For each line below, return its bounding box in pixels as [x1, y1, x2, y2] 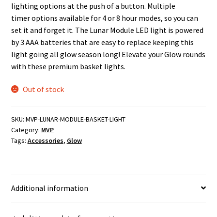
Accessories [27, 136, 63, 145]
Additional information [11, 183, 88, 193]
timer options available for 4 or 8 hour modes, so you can [11, 13, 198, 23]
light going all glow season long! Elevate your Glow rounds [11, 49, 205, 59]
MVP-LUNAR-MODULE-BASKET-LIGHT [25, 114, 125, 124]
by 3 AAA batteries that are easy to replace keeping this [11, 37, 194, 47]
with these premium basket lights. [11, 61, 125, 71]
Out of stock [23, 84, 64, 94]
